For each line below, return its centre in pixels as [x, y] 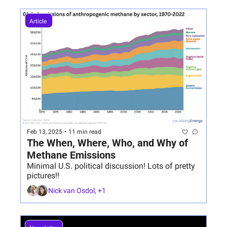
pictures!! [43, 175]
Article [39, 21]
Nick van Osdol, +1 [77, 191]
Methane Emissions [71, 155]
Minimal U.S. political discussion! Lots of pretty [111, 166]
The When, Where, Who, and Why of [107, 143]
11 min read [85, 132]
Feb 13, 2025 [45, 132]
